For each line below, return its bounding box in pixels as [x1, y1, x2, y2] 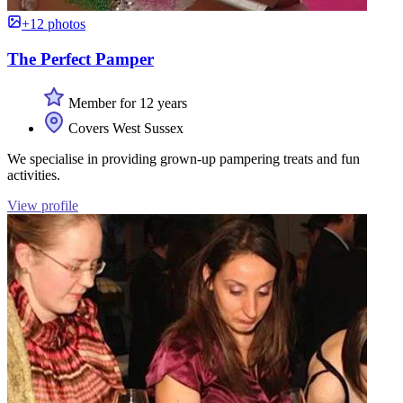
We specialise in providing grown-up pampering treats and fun [7, 150, 360, 166]
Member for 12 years [65, 94, 187, 111]
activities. [7, 166, 60, 183]
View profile [7, 197, 78, 213]
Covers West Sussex [65, 120, 184, 136]
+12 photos [22, 16, 85, 32]
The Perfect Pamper [7, 49, 154, 69]
